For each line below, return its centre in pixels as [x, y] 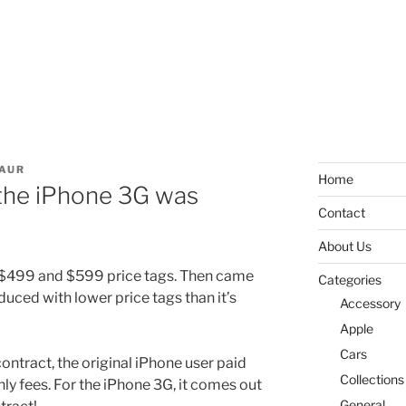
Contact [341, 213]
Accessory [370, 303]
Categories [349, 280]
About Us [344, 246]
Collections [372, 379]
